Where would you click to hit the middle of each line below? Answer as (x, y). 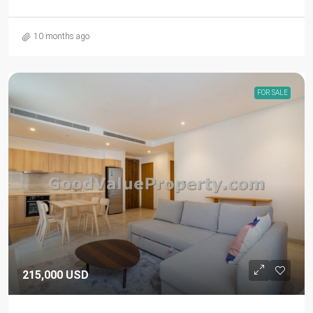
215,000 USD (56, 275)
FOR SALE (272, 93)
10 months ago (61, 36)
